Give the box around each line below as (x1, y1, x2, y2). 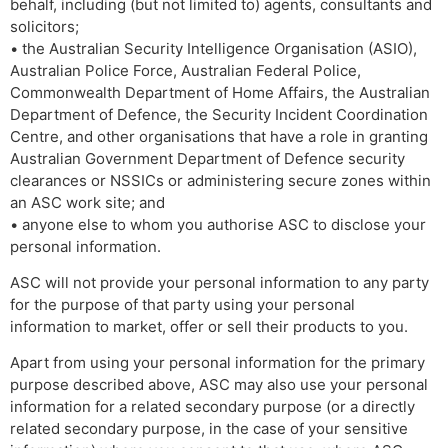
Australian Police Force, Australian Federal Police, (10, 60, 361, 80)
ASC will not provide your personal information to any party (10, 273, 429, 293)
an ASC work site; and (10, 192, 165, 212)
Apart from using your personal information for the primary (10, 353, 425, 373)
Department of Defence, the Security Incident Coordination (10, 104, 428, 124)
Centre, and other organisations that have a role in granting (10, 126, 428, 146)
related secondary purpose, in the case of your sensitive (10, 419, 408, 439)
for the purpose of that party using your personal (10, 295, 355, 315)
